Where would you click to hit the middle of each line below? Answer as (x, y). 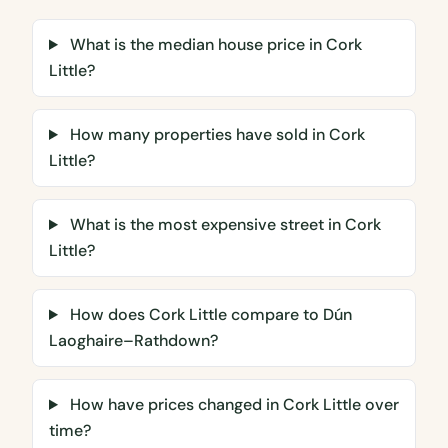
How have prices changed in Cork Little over (232, 404)
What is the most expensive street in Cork (223, 224)
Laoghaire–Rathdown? (133, 340)
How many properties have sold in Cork (215, 134)
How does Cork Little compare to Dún (208, 314)
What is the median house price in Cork (213, 44)
